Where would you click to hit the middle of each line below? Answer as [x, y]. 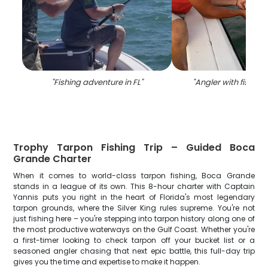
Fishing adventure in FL [97, 82]
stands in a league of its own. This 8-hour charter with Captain [134, 186]
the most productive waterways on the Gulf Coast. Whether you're [134, 229]
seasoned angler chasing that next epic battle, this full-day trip [134, 251]
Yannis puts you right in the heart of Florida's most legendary [134, 197]
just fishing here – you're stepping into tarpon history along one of [134, 219]
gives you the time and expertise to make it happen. [107, 262]
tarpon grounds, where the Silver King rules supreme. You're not [134, 208]
